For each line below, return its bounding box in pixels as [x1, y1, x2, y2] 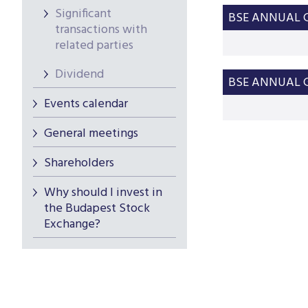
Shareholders [44, 153, 114, 173]
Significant [55, 4, 111, 24]
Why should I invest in [44, 183, 162, 203]
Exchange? [44, 214, 100, 234]
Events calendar [44, 94, 128, 114]
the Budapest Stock [44, 199, 150, 219]
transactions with [55, 20, 147, 40]
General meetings [44, 124, 138, 144]
